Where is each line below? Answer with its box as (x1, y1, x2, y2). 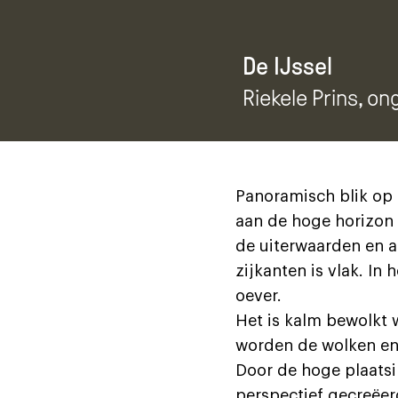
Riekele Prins (242, 84, 358, 111)
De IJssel (242, 52, 332, 80)
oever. (235, 288, 282, 305)
